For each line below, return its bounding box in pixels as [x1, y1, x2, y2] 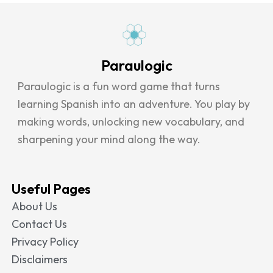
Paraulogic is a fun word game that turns [18, 79, 220, 93]
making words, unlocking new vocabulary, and [18, 114, 244, 129]
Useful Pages [12, 180, 91, 198]
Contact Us [12, 217, 67, 232]
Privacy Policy [12, 235, 79, 249]
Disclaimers [12, 252, 68, 267]
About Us [12, 199, 57, 214]
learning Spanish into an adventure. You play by [18, 96, 250, 111]
